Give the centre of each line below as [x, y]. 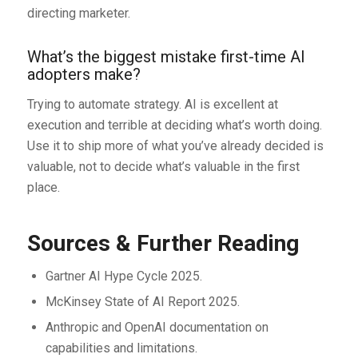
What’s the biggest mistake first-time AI [166, 56]
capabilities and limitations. [121, 348]
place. [43, 187]
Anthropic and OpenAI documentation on [157, 327]
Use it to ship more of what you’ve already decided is [175, 145]
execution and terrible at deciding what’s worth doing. [174, 125]
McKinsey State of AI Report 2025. [142, 301]
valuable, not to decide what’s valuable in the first [163, 166]
